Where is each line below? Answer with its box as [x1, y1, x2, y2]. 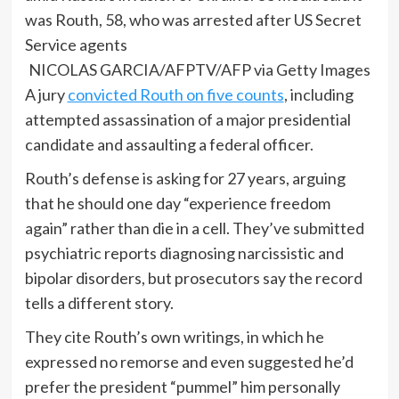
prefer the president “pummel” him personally [24, 377, 340, 397]
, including [283, 85, 354, 105]
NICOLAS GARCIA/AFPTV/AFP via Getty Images [28, 60, 370, 80]
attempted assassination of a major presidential [24, 110, 351, 130]
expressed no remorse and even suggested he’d [24, 352, 354, 372]
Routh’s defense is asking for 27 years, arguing [24, 168, 346, 189]
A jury [24, 85, 68, 105]
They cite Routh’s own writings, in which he [24, 327, 324, 347]
